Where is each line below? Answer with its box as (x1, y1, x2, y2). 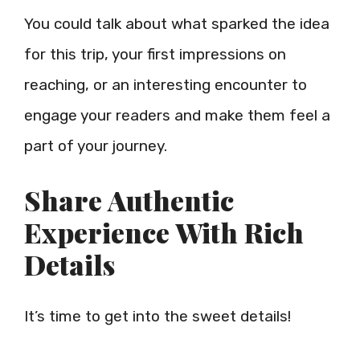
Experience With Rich (24, 214, 304, 251)
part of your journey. (24, 136, 167, 155)
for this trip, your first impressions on (24, 44, 286, 63)
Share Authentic (24, 182, 234, 219)
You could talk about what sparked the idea (24, 14, 329, 33)
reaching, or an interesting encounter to (24, 75, 307, 94)
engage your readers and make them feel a (24, 105, 330, 125)
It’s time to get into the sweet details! (24, 307, 291, 325)
